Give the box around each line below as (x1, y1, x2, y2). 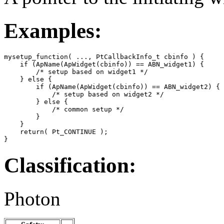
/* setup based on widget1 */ (4, 67, 148, 75)
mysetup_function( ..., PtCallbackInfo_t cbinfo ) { (4, 52, 204, 60)
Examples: (4, 19, 101, 43)
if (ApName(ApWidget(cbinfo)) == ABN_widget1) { (4, 60, 204, 68)
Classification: (4, 153, 136, 177)
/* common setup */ (4, 105, 124, 113)
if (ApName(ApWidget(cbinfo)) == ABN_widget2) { (4, 82, 220, 90)
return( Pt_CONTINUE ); (4, 127, 108, 135)
